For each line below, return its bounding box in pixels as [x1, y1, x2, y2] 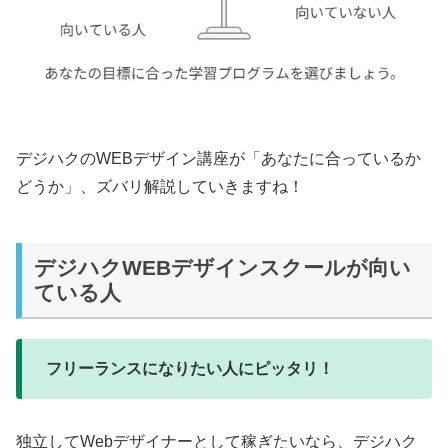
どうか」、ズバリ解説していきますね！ [16, 178, 304, 196]
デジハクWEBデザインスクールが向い [34, 255, 411, 279]
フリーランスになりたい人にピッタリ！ [46, 360, 334, 378]
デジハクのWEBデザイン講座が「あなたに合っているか [16, 150, 421, 168]
